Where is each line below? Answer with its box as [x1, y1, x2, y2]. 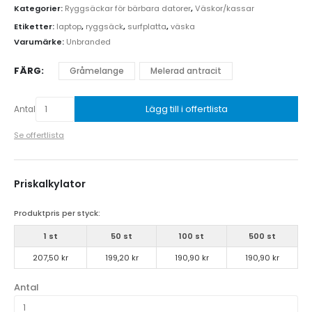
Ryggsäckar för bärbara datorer [65, 2, 191, 14]
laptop [56, 20, 81, 32]
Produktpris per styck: [14, 208, 100, 219]
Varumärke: [14, 36, 66, 47]
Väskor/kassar [195, 2, 254, 14]
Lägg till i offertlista [145, 102, 228, 116]
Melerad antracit [150, 65, 221, 77]
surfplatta [127, 20, 166, 32]
